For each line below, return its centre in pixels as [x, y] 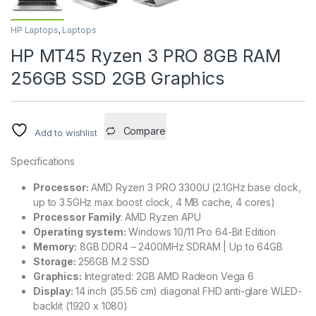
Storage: [56, 262]
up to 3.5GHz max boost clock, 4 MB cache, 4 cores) [154, 202]
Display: [54, 291]
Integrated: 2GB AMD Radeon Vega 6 [168, 276]
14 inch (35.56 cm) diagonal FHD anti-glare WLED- [189, 291]
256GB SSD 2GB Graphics [117, 79]
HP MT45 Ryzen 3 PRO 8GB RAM [146, 56]
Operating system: [80, 232]
